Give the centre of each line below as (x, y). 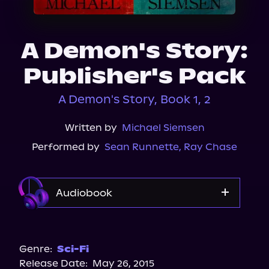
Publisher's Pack (134, 76)
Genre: (36, 249)
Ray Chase (210, 147)
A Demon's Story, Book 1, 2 (134, 99)
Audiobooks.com (134, 245)
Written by (91, 128)
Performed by (66, 147)
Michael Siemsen (163, 128)
